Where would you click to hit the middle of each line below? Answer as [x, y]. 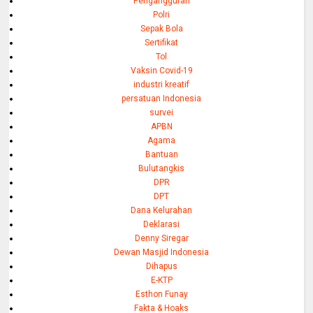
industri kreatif [162, 84]
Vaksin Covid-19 [161, 70]
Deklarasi [162, 224]
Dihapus [161, 266]
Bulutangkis [162, 168]
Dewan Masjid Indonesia [162, 252]
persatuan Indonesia [162, 98]
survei [162, 112]
